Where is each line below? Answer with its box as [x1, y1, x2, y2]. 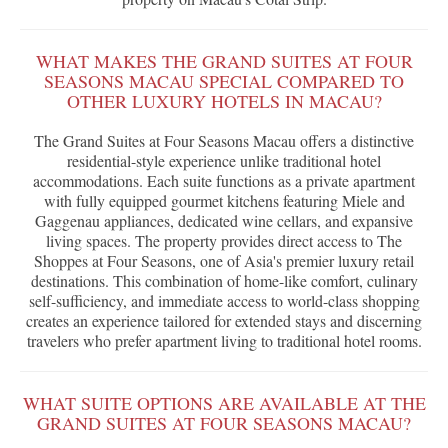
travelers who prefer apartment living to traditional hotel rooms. [26, 330, 422, 352]
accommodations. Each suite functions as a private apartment [33, 170, 415, 192]
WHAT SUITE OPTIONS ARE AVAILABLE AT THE [22, 391, 426, 416]
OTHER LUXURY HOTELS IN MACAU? [66, 89, 382, 114]
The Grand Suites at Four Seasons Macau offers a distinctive [34, 130, 414, 152]
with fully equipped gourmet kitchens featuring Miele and [43, 190, 405, 212]
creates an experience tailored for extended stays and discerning [26, 310, 422, 332]
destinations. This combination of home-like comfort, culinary [30, 270, 418, 292]
